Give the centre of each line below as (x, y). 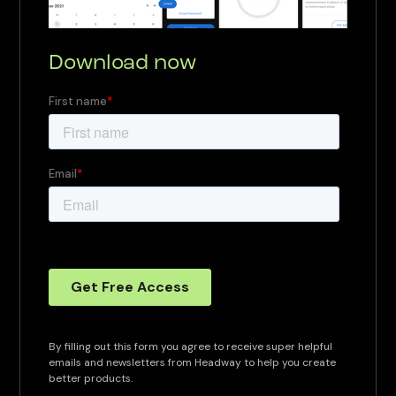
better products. (91, 379)
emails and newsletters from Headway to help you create (193, 363)
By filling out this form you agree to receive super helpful (191, 347)
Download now (123, 64)
